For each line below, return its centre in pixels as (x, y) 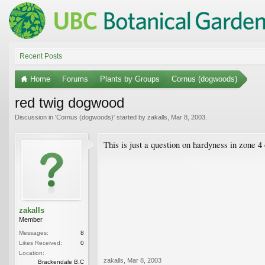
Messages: (34, 232)
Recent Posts (41, 56)
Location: (32, 253)
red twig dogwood (70, 102)
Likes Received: (41, 243)
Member (31, 219)
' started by (130, 117)
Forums (75, 79)
